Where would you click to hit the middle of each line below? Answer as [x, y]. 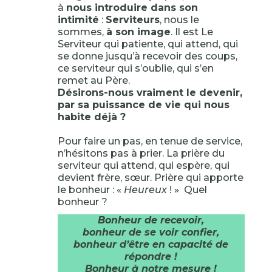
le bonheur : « [90, 190]
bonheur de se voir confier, [151, 232]
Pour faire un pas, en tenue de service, [150, 141]
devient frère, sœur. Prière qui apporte [150, 178]
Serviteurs [132, 20]
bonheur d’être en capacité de [151, 244]
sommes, [82, 32]
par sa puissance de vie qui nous [143, 105]
